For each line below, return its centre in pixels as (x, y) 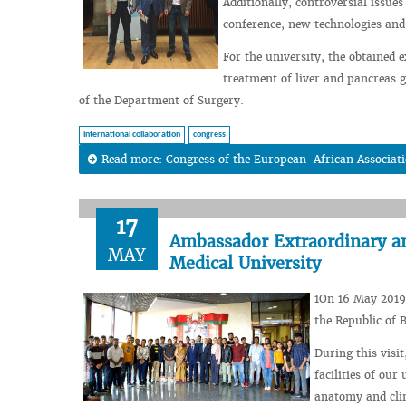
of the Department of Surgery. (161, 100)
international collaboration (132, 134)
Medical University (245, 263)
